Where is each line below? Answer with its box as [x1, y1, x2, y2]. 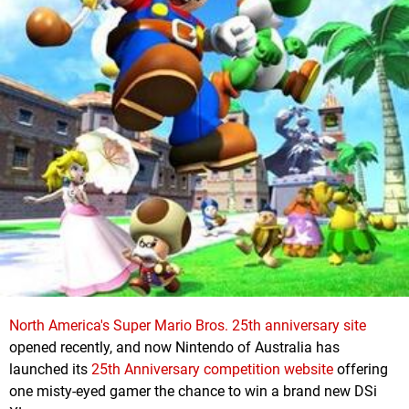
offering [333, 361, 388, 379]
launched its [9, 361, 91, 379]
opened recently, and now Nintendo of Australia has [9, 339, 340, 357]
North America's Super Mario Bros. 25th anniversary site [9, 317, 366, 335]
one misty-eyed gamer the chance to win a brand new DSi [9, 383, 377, 401]
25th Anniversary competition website [91, 361, 333, 379]
